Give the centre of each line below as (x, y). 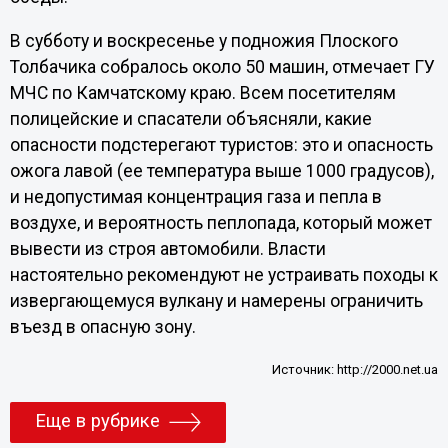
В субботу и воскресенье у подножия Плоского (203, 40)
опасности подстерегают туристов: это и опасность (221, 144)
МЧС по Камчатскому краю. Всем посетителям (202, 92)
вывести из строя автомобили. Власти (167, 248)
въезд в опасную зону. (102, 326)
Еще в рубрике (97, 420)
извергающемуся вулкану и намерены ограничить (216, 300)
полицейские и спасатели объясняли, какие (190, 118)
